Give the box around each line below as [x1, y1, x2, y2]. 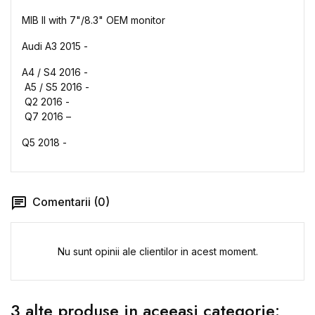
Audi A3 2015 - [22, 40, 88, 52]
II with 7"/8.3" [41, 14, 106, 26]
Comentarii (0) [30, 195, 110, 209]
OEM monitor [106, 14, 165, 26]
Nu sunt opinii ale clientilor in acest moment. [57, 245, 258, 257]
